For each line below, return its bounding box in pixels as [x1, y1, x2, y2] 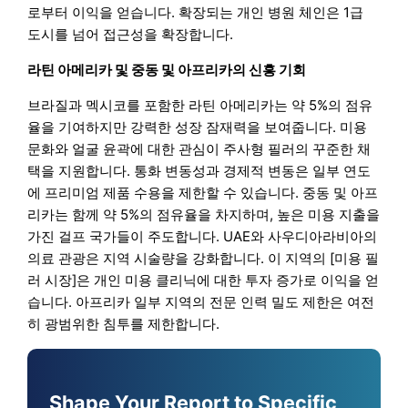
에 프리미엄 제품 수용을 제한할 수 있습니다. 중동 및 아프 [27, 184, 379, 202]
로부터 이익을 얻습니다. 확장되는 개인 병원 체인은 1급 [27, 4, 364, 22]
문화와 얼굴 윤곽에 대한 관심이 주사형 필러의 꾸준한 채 [27, 140, 372, 158]
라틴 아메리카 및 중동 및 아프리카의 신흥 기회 [27, 61, 307, 79]
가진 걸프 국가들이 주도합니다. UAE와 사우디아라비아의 [27, 228, 378, 246]
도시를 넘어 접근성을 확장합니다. [27, 25, 234, 44]
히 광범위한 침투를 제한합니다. [27, 315, 220, 333]
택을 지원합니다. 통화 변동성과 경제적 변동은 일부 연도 [27, 162, 372, 180]
